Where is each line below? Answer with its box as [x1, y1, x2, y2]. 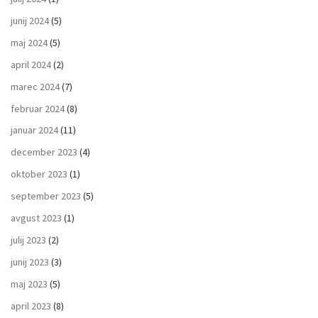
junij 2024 [11, 13, 49, 27]
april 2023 [11, 299, 51, 312]
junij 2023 [11, 255, 49, 268]
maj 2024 [11, 35, 48, 49]
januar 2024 [11, 124, 58, 137]
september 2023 [11, 190, 81, 203]
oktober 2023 [11, 168, 67, 181]
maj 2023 [11, 277, 48, 290]
